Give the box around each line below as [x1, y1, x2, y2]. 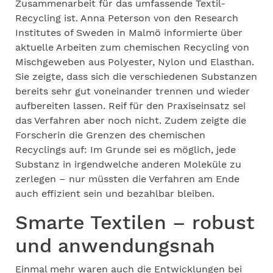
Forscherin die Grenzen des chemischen [15, 129, 205, 141]
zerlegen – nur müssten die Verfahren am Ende [15, 173, 239, 185]
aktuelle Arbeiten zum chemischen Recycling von [15, 41, 249, 53]
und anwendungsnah [15, 234, 215, 257]
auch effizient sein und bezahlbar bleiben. [15, 188, 214, 199]
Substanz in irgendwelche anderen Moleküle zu [15, 158, 241, 170]
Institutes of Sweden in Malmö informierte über [15, 27, 243, 38]
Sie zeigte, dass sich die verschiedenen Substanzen [15, 71, 257, 82]
